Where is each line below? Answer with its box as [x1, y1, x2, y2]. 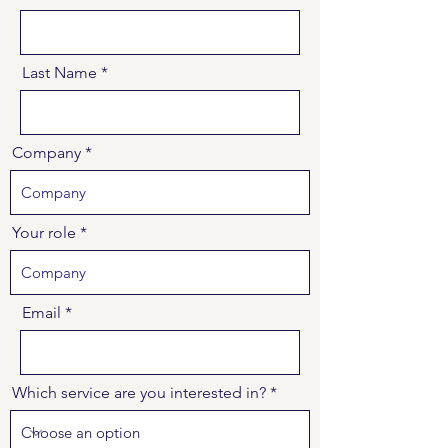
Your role [12, 223, 76, 242]
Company [12, 143, 81, 162]
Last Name [22, 63, 97, 82]
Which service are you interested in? [12, 383, 266, 402]
